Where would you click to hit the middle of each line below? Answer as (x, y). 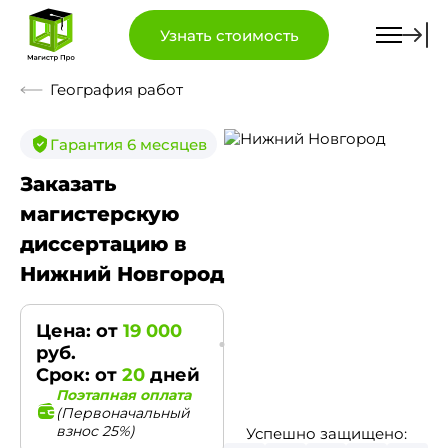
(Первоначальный (123, 413)
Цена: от (79, 331)
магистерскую (99, 214)
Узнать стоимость (229, 35)
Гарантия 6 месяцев (128, 144)
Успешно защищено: (326, 433)
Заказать (68, 184)
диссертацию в (103, 244)
